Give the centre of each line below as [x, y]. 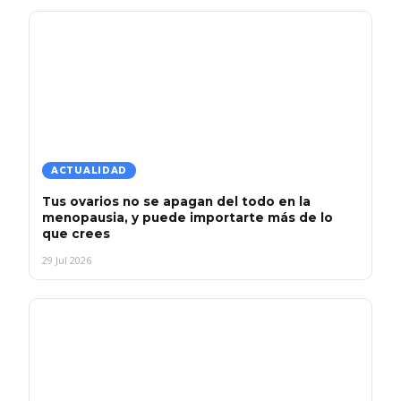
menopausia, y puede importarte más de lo [188, 217]
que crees [76, 233]
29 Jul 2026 [67, 260]
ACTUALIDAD [89, 170]
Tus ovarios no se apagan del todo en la [176, 201]
